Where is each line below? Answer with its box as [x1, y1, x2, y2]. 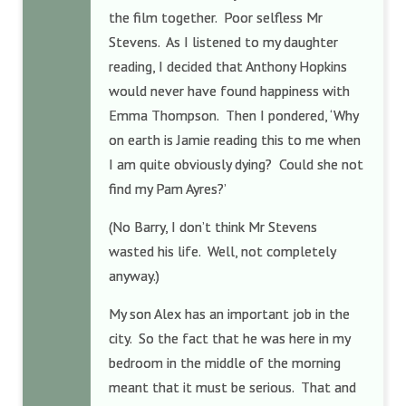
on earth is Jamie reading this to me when [109, 130, 361, 149]
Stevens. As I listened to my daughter [109, 33, 338, 51]
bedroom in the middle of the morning [109, 353, 341, 372]
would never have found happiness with [109, 82, 350, 100]
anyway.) [109, 266, 174, 285]
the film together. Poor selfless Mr [109, 8, 323, 26]
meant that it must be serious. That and [109, 378, 356, 396]
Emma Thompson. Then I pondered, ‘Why [109, 106, 358, 124]
